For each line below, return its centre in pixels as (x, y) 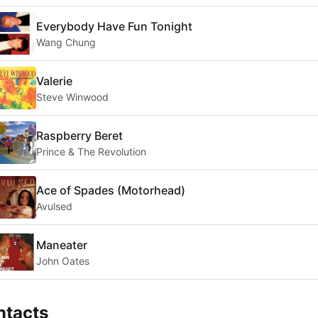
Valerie (54, 81)
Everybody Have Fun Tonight (114, 26)
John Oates (63, 261)
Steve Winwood (72, 97)
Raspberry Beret (79, 135)
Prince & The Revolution (91, 151)
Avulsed (54, 206)
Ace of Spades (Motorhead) (111, 190)
